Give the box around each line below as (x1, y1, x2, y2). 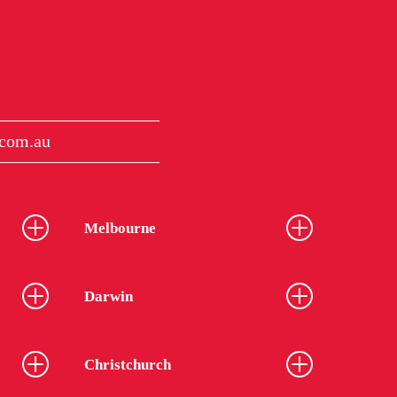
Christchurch (83, 355, 171, 373)
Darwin (83, 287, 133, 305)
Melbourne (83, 219, 156, 237)
